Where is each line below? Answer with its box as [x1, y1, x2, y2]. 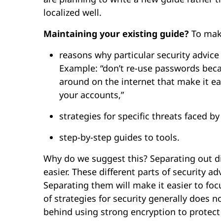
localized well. [43, 6, 102, 18]
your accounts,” [59, 88, 124, 101]
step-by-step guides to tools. [59, 131, 180, 143]
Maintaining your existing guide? [43, 27, 189, 39]
